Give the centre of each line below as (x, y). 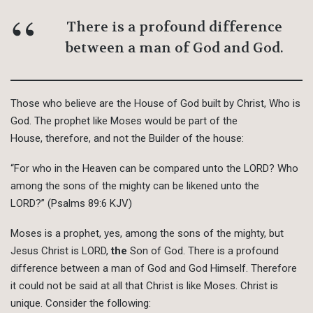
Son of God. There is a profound (203, 251)
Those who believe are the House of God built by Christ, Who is (155, 104)
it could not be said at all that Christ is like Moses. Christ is (144, 286)
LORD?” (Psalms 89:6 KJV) (71, 204)
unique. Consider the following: (81, 304)
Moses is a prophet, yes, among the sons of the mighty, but (147, 234)
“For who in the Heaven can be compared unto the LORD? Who (154, 169)
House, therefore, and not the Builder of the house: (127, 139)
